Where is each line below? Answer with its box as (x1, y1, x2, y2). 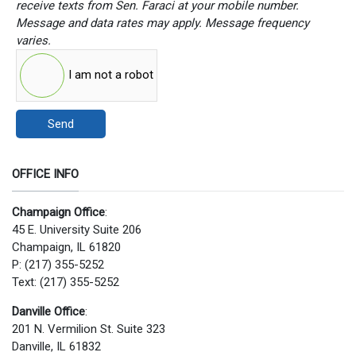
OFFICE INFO (12, 167, 79, 182)
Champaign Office (12, 205, 105, 220)
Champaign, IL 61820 (12, 240, 121, 255)
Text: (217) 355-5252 (12, 275, 119, 290)
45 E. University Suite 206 (12, 222, 141, 238)
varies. (16, 33, 51, 48)
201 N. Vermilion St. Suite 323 (12, 322, 165, 337)
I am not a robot (68, 68, 154, 83)
